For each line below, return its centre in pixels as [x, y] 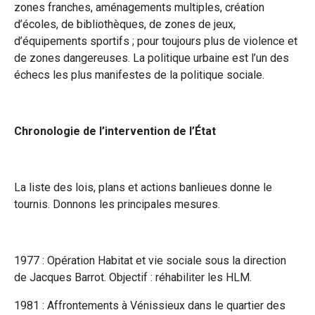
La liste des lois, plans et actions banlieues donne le [143, 187]
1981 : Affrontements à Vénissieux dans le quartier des [150, 305]
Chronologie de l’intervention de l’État [115, 131]
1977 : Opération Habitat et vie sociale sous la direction [150, 260]
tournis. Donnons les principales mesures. [117, 204]
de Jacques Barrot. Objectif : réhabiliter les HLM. [133, 277]
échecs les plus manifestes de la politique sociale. [139, 75]
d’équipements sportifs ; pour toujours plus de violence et [156, 41]
